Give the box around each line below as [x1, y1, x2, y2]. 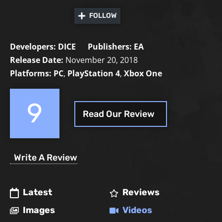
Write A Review [14, 152, 77, 164]
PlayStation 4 [67, 68, 120, 79]
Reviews [122, 187, 160, 198]
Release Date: [10, 55, 63, 66]
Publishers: [88, 41, 132, 53]
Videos [122, 204, 152, 216]
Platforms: [10, 68, 52, 79]
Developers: [10, 41, 56, 53]
